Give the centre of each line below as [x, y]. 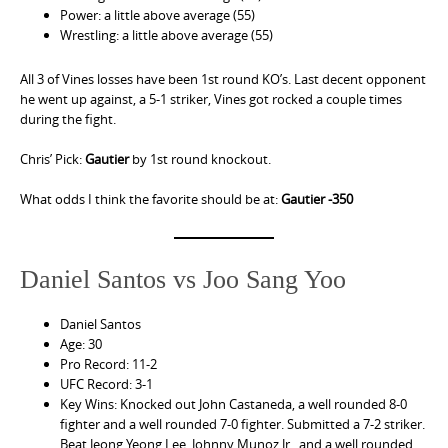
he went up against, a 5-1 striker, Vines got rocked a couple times [211, 98]
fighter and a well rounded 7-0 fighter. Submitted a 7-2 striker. [242, 424]
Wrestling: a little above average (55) [166, 34]
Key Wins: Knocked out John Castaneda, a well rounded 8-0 [233, 404]
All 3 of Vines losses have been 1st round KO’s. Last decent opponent [223, 78]
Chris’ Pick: [52, 158]
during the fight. [68, 118]
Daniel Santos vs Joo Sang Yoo [183, 279]
